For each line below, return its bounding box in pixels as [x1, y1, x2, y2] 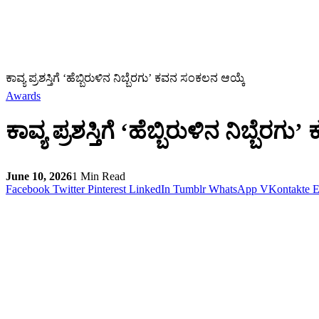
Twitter [53, 182, 85, 195]
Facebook [6, 182, 50, 195]
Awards [6, 90, 41, 103]
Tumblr [173, 182, 206, 195]
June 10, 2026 [6, 169, 72, 182]
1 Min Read [72, 169, 125, 182]
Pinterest [88, 182, 126, 195]
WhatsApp [209, 182, 257, 195]
